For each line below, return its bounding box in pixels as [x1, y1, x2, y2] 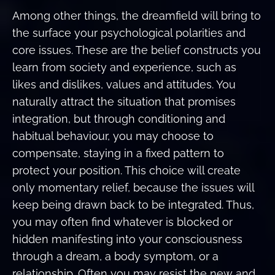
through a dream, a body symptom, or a [12, 249, 219, 263]
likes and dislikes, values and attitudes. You [12, 77, 236, 91]
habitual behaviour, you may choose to [12, 129, 214, 142]
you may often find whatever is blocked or [12, 215, 233, 228]
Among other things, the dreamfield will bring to [12, 9, 261, 22]
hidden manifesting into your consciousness [12, 232, 242, 246]
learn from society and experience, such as [12, 60, 236, 74]
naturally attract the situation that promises [12, 95, 236, 108]
